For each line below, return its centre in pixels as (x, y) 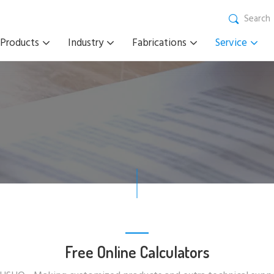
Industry (86, 43)
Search (257, 19)
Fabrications (159, 43)
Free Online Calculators (137, 252)
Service (231, 43)
